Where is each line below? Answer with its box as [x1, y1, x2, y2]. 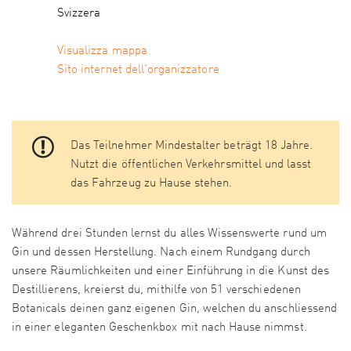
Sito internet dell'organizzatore [57, 64, 219, 77]
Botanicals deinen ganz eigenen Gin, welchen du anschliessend [12, 303, 337, 316]
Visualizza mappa [57, 45, 147, 58]
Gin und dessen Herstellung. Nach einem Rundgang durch [12, 247, 310, 259]
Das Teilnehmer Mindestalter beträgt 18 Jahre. [71, 140, 313, 153]
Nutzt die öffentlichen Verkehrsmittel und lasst [71, 159, 312, 172]
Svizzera [57, 8, 101, 20]
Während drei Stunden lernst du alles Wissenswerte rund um [12, 228, 327, 241]
